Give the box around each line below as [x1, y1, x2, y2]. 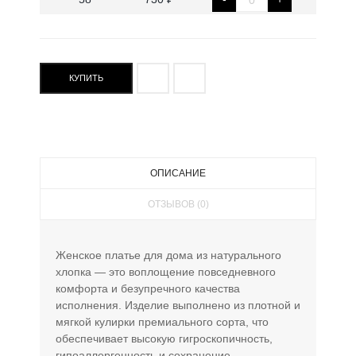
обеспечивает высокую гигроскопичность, [56, 331, 273, 345]
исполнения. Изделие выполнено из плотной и [56, 298, 300, 311]
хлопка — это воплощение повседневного [56, 265, 276, 278]
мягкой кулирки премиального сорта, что [56, 315, 269, 328]
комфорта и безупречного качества [56, 281, 240, 295]
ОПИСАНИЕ [150, 167, 206, 179]
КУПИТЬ [69, 72, 103, 83]
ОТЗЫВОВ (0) [147, 198, 209, 210]
